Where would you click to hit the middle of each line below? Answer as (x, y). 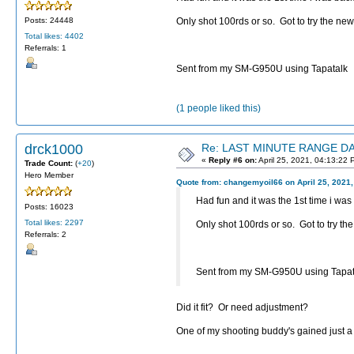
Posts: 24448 (49, 21)
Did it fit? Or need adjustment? (242, 308)
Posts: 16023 (49, 206)
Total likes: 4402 (54, 36)
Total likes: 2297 (54, 222)
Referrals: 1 (45, 48)
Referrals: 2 (45, 234)
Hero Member (49, 175)
